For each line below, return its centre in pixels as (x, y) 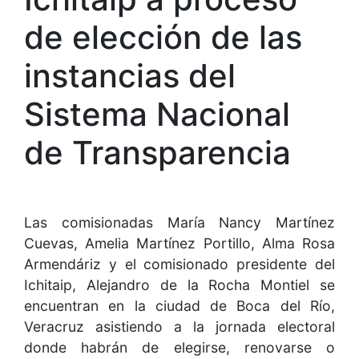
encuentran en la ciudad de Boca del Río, (179, 306)
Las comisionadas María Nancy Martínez (179, 223)
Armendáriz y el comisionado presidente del (179, 264)
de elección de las (163, 38)
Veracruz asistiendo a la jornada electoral (179, 327)
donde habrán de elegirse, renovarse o (179, 348)
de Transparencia (157, 153)
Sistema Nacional (157, 115)
